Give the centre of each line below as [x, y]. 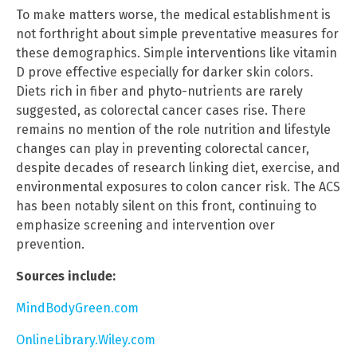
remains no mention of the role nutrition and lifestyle [173, 129]
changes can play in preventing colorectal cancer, [163, 148]
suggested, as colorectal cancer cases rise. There [161, 110]
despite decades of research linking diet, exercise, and [178, 167]
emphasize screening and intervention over [145, 225]
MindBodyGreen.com [77, 308]
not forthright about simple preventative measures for [177, 33]
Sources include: [66, 276]
